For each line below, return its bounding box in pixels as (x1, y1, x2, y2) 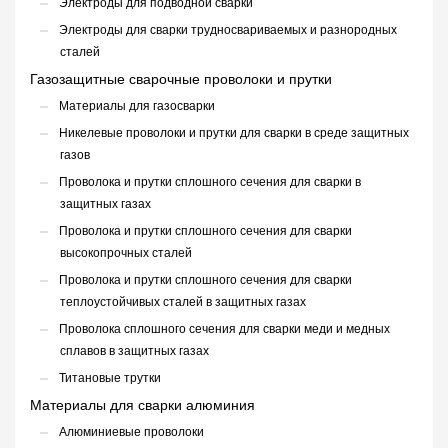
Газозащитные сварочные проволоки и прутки (30, 69, 332, 90)
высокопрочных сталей (60, 244, 192, 262)
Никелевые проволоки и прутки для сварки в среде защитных (59, 124, 409, 142)
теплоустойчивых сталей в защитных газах (60, 293, 306, 311)
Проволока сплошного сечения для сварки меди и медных (59, 320, 390, 338)
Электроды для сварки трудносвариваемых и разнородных (59, 21, 397, 39)
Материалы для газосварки (59, 97, 215, 115)
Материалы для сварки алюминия (30, 395, 255, 416)
